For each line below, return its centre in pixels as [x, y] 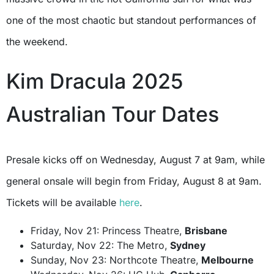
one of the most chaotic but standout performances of [131, 20]
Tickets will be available [63, 202]
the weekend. [37, 41]
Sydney [188, 245]
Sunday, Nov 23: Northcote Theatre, [116, 260]
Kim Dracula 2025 [95, 81]
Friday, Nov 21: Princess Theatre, [108, 230]
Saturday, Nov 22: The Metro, [100, 245]
